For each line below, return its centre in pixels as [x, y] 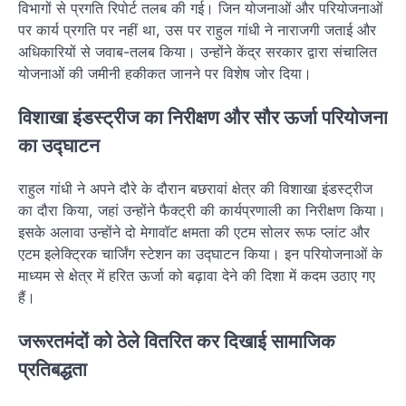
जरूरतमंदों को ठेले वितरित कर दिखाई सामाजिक [177, 342]
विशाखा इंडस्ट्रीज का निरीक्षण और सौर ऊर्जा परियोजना [203, 117]
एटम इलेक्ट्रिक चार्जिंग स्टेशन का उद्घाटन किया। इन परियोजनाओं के [200, 254]
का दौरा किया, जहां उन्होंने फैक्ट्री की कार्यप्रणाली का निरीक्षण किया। [202, 211]
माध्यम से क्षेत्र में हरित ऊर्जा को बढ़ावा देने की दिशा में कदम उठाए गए [197, 276]
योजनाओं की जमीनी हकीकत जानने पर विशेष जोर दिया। [165, 73]
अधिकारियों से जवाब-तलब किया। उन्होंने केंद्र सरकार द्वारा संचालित [198, 51]
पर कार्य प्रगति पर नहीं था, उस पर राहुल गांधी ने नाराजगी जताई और [197, 29]
